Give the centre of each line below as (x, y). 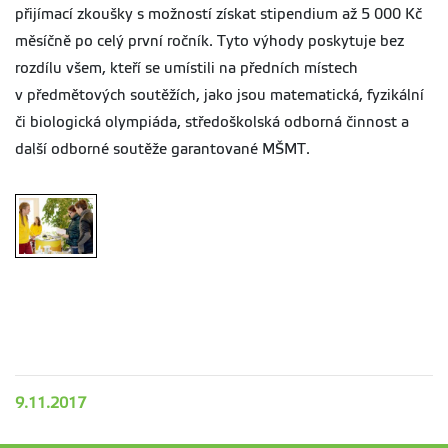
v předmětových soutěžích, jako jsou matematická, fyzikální (219, 95)
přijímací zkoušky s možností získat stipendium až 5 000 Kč (218, 14)
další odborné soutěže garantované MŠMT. (162, 149)
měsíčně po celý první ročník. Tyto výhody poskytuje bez (209, 41)
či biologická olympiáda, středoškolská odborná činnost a (212, 122)
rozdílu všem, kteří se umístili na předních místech (186, 68)
